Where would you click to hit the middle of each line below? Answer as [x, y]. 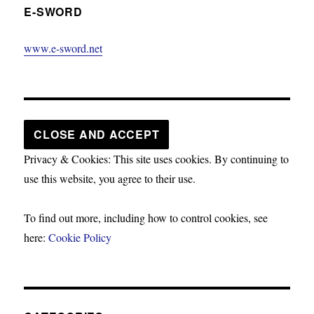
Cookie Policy [80, 237]
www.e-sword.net [63, 48]
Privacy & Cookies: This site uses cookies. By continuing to [157, 158]
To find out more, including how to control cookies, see [146, 217]
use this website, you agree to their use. [110, 178]
